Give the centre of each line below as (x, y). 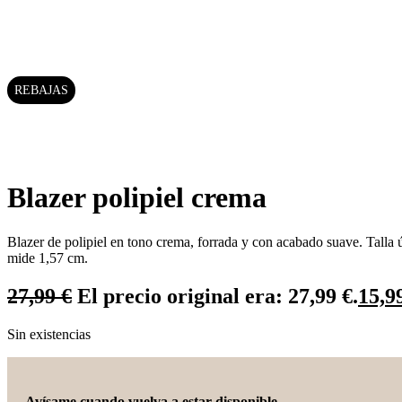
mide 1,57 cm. (48, 258)
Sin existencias (49, 334)
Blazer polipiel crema (137, 198)
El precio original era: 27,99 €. (218, 296)
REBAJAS (41, 90)
